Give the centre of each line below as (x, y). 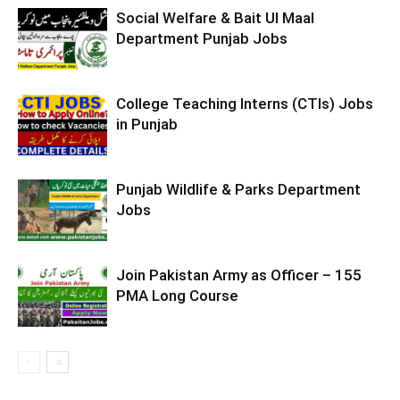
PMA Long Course (177, 296)
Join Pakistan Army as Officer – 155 (239, 275)
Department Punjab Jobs (202, 38)
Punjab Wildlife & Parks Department (238, 189)
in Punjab (147, 124)
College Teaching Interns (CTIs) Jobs (245, 104)
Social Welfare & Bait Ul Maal (215, 18)
